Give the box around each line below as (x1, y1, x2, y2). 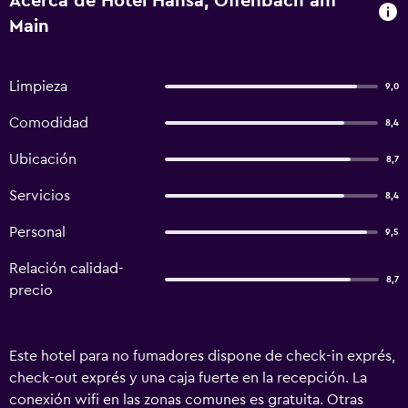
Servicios (9, 189, 70, 203)
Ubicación (9, 152, 76, 167)
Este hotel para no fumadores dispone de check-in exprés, (9, 349, 395, 363)
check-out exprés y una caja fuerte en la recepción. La (9, 371, 367, 385)
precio (9, 283, 53, 298)
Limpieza (9, 79, 67, 94)
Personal (9, 225, 66, 240)
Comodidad (9, 116, 88, 130)
